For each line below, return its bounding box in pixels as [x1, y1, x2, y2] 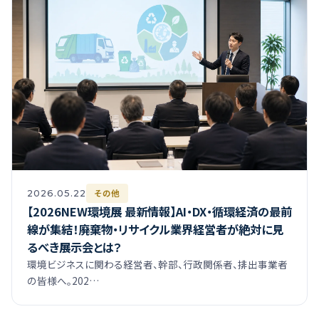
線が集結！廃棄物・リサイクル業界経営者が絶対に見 [26, 220, 283, 238]
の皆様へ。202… [26, 273, 99, 288]
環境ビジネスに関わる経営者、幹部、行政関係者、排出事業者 [26, 256, 288, 271]
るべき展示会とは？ [26, 238, 122, 256]
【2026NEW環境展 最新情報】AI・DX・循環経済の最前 [26, 202, 292, 220]
